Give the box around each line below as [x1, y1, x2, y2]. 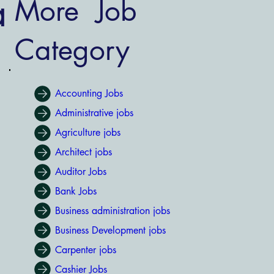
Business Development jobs [54, 223, 166, 237]
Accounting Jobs [54, 87, 123, 100]
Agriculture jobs [54, 126, 120, 139]
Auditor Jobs [54, 165, 106, 179]
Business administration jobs [54, 204, 170, 217]
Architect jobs [54, 146, 112, 159]
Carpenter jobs [54, 243, 116, 256]
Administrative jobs [54, 106, 133, 120]
